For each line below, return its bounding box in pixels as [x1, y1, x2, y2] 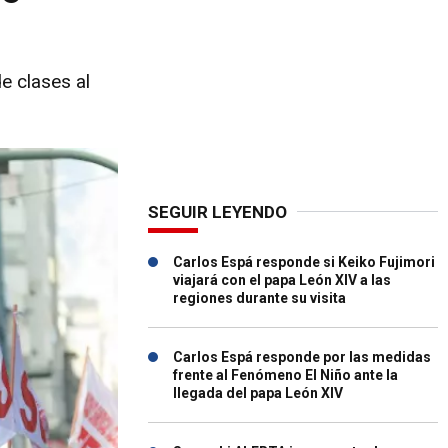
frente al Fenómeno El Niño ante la [173, 367, 398, 383]
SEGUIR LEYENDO [148, 202, 287, 222]
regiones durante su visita [173, 290, 346, 306]
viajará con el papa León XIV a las [173, 272, 391, 288]
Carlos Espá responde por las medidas [173, 349, 431, 365]
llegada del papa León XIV [173, 385, 343, 401]
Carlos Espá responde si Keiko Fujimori [173, 254, 435, 270]
